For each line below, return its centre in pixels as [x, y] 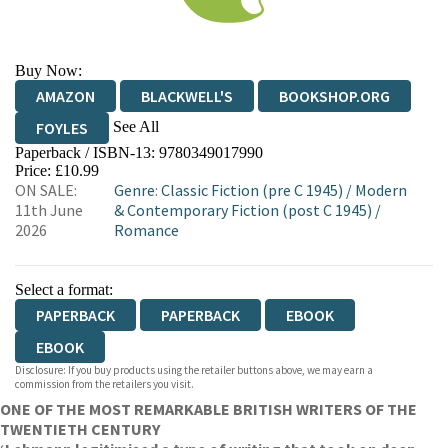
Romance [147, 230]
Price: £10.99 [57, 170]
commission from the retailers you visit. [104, 384]
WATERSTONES [165, 160]
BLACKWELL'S [187, 96]
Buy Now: [48, 70]
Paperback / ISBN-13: [87, 152]
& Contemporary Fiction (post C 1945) [243, 210]
